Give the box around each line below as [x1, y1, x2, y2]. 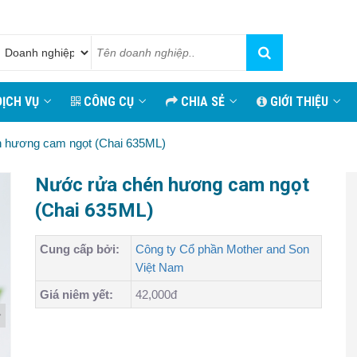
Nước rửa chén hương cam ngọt [35, 174, 309, 196]
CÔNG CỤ [80, 94, 134, 109]
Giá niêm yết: [40, 288, 113, 301]
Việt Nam [135, 261, 184, 274]
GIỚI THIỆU [267, 94, 328, 109]
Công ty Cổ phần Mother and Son [135, 242, 309, 256]
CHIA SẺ [178, 94, 225, 109]
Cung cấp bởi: [40, 242, 120, 256]
